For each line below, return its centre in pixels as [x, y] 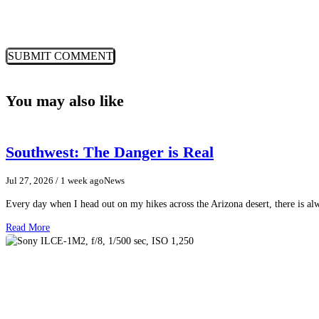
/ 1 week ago [79, 180]
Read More [28, 227]
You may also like [65, 101]
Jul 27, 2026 [30, 180]
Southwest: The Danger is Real [110, 152]
